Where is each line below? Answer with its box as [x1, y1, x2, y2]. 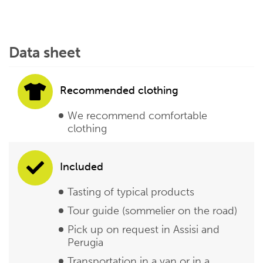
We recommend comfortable [68, 109, 207, 123]
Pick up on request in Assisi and [68, 223, 220, 237]
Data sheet [9, 43, 80, 62]
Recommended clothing [60, 84, 178, 97]
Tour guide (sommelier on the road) [68, 204, 237, 218]
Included [60, 160, 103, 174]
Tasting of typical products [68, 186, 194, 199]
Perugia [68, 236, 103, 249]
